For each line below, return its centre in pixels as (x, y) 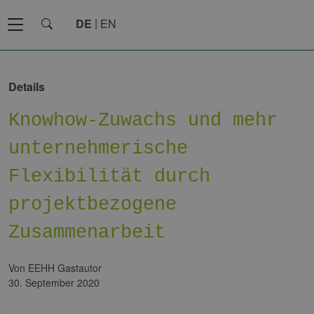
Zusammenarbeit (87, 233)
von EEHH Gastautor (58, 268)
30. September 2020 (54, 282)
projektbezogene (93, 205)
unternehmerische (98, 149)
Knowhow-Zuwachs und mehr (143, 121)
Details (27, 87)
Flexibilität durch (110, 177)
